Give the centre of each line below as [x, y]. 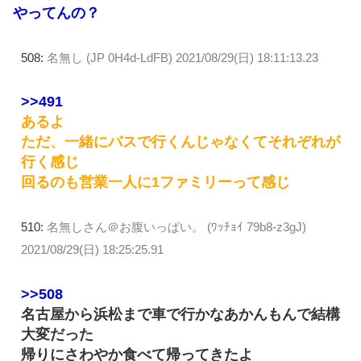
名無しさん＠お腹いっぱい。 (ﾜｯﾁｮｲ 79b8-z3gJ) [176, 227]
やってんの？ [56, 12]
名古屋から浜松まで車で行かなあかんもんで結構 [180, 315]
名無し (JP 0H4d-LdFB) [110, 57]
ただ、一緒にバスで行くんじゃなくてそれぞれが [180, 142]
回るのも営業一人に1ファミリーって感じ [156, 183]
